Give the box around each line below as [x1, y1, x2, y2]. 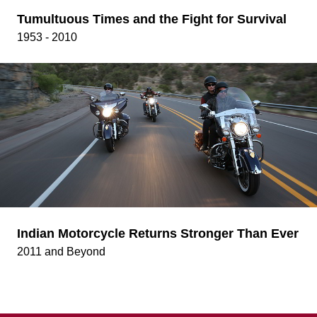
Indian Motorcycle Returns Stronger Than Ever [17, 226, 299, 241]
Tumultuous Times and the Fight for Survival [17, 11, 287, 26]
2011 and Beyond [17, 246, 105, 258]
